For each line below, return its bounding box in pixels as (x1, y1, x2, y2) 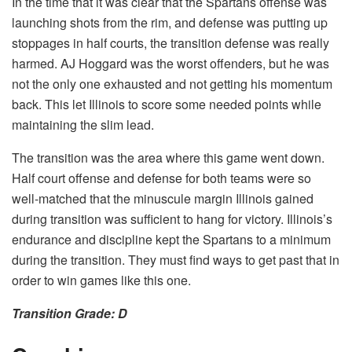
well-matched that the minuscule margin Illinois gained (12, 189, 313, 207)
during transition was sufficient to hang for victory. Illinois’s (12, 209, 332, 228)
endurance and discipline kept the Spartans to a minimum (12, 229, 331, 248)
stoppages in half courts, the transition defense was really (12, 33, 329, 52)
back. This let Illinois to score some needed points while (12, 94, 321, 113)
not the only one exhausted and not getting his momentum (12, 74, 332, 93)
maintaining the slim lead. (12, 115, 154, 134)
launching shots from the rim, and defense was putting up (12, 13, 328, 31)
